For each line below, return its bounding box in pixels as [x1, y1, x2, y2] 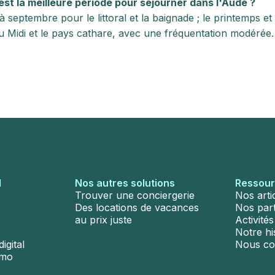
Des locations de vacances [74, 201, 199, 214]
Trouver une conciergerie [74, 189, 195, 201]
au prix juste [74, 214, 132, 226]
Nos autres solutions [74, 177, 175, 189]
